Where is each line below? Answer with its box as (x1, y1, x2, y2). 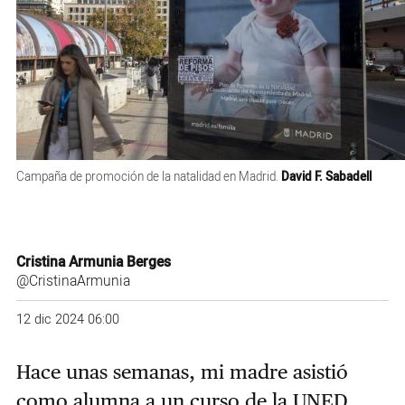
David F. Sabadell (280, 167, 372, 186)
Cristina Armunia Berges (15, 252, 171, 274)
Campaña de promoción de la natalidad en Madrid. (15, 167, 281, 186)
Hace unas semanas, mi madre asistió (15, 359, 348, 383)
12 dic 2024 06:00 (15, 309, 119, 329)
